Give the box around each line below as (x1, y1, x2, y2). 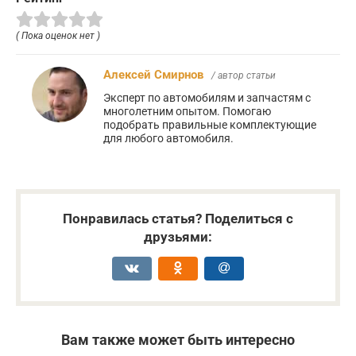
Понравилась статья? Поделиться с (63, 211, 293, 227)
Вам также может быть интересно (61, 331, 295, 349)
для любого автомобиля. (103, 132, 234, 145)
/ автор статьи (211, 70, 276, 82)
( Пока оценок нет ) (16, 30, 100, 42)
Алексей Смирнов (103, 68, 203, 83)
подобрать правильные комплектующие (103, 118, 316, 132)
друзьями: (144, 229, 212, 246)
